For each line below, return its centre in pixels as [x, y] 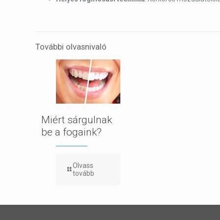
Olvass [83, 166]
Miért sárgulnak [77, 120]
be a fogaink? [71, 132]
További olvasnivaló [71, 47]
